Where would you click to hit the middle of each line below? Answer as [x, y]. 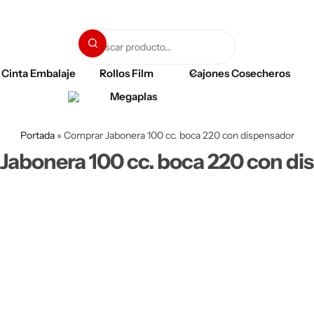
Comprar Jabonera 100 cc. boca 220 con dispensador [179, 135]
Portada [37, 135]
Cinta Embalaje [39, 73]
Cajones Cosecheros [240, 73]
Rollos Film [127, 73]
